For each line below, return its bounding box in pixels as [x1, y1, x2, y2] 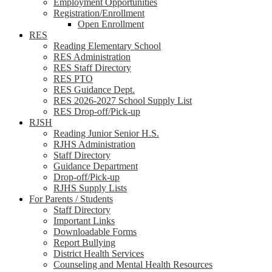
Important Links [53, 216, 115, 226]
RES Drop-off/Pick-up [53, 106, 140, 117]
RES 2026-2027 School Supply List [53, 95, 192, 106]
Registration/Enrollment [53, 8, 144, 18]
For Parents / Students [29, 194, 113, 204]
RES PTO [53, 73, 93, 84]
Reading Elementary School [53, 41, 161, 51]
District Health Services [53, 248, 144, 259]
